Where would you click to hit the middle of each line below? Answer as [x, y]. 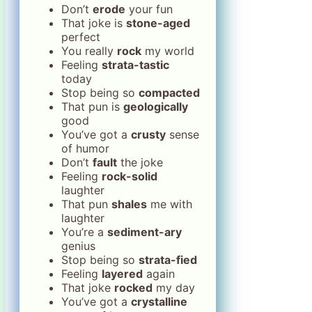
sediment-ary [145, 232]
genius [78, 245]
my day [174, 287]
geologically [156, 106]
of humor [85, 148]
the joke [140, 162]
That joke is [94, 23]
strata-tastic [135, 64]
